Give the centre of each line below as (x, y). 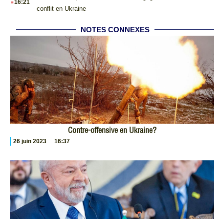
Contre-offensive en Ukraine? (112, 130)
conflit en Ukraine (61, 8)
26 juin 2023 (30, 141)
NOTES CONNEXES (115, 29)
